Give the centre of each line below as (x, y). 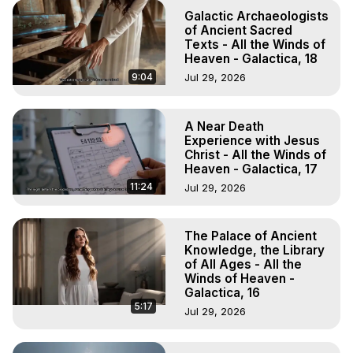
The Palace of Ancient (251, 236)
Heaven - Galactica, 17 (251, 169)
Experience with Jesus (252, 140)
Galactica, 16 (222, 292)
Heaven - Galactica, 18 (251, 59)
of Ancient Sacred (238, 31)
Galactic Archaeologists (256, 17)
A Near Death (224, 126)
